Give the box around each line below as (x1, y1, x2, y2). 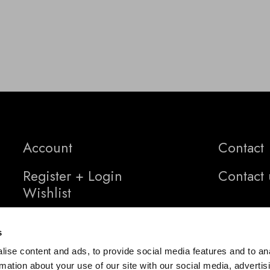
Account (23, 137, 72, 159)
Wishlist (23, 183, 71, 204)
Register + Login (23, 166, 122, 187)
